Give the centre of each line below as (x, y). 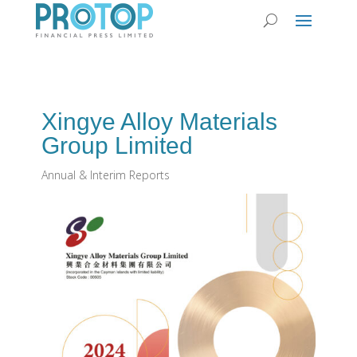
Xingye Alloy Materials (159, 122)
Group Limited (117, 145)
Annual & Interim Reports (105, 175)
